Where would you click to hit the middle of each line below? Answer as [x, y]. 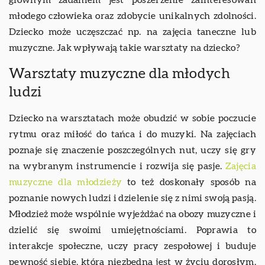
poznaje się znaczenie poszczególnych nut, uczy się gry [132, 151]
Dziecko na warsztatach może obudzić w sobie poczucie [132, 119]
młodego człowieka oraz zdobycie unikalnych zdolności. [132, 16]
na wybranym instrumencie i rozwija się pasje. [117, 167]
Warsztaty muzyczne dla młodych [119, 74]
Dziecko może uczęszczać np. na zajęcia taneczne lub [132, 32]
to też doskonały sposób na [189, 182]
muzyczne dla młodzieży [66, 182]
